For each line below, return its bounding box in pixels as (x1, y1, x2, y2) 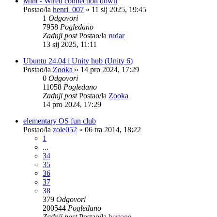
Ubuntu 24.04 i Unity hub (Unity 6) (23, 56, 133, 65)
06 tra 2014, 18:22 (85, 125, 141, 134)
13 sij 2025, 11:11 (43, 40, 97, 48)
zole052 (53, 125, 77, 134)
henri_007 (53, 5, 84, 14)
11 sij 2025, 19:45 (92, 5, 146, 14)
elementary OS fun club (23, 116, 96, 125)
